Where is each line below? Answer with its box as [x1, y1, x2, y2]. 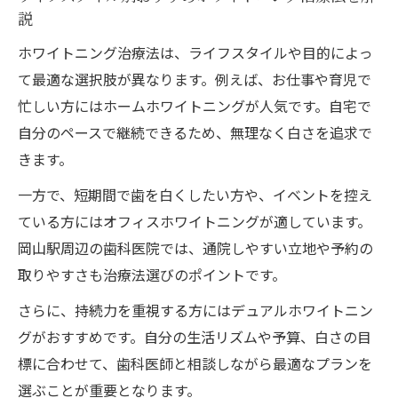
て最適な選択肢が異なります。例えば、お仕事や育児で [18, 68, 371, 90]
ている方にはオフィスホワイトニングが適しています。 [18, 210, 371, 232]
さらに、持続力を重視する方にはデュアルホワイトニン [18, 298, 373, 321]
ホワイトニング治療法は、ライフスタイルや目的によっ [18, 41, 373, 63]
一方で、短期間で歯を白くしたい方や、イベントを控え [18, 183, 372, 205]
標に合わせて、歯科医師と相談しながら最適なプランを [18, 352, 372, 374]
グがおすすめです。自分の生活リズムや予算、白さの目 [18, 325, 371, 347]
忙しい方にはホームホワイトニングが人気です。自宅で [18, 94, 371, 116]
